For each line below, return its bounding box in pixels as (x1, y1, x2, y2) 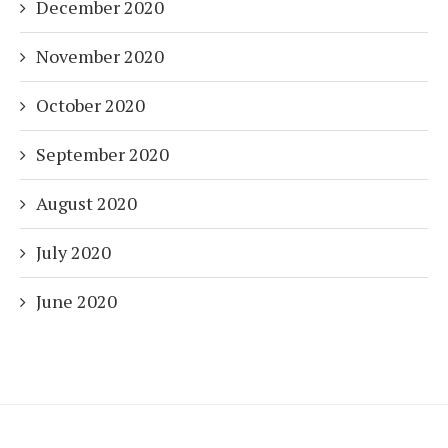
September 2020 (36, 142, 169, 167)
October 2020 (36, 93, 145, 118)
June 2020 (36, 289, 117, 314)
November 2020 (36, 44, 164, 69)
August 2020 (36, 191, 137, 216)
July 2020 (36, 240, 111, 265)
